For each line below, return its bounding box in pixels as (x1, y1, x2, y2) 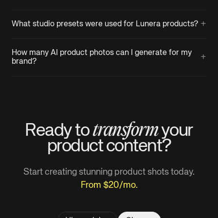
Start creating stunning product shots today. (23, 167, 195, 177)
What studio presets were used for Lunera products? (12, 20, 199, 28)
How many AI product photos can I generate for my (12, 49, 192, 57)
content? (106, 137, 171, 155)
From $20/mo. (80, 181, 138, 190)
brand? (12, 57, 37, 66)
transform (92, 121, 158, 140)
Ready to (25, 122, 92, 140)
